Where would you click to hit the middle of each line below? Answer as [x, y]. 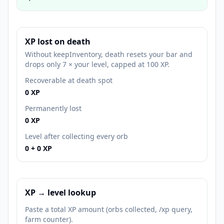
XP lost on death [58, 41]
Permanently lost [53, 108]
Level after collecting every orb [76, 136]
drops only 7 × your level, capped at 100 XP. [97, 64]
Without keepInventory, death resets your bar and [109, 54]
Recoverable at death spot [69, 80]
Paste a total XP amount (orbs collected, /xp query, [109, 209]
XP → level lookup [60, 192]
